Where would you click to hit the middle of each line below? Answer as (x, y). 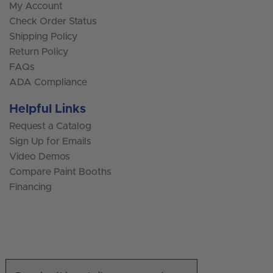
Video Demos (40, 156)
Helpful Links (48, 109)
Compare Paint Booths (60, 172)
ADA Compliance (48, 83)
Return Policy (39, 52)
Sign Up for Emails (50, 141)
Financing (30, 187)
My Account (36, 6)
